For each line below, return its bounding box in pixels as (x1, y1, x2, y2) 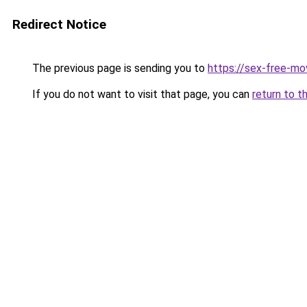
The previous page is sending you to (29, 62, 208, 75)
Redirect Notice (12, 16, 106, 32)
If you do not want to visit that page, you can (29, 88, 252, 101)
